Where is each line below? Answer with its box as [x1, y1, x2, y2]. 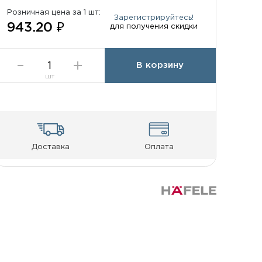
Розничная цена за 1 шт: [7, 9, 101, 16]
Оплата [144, 143, 174, 151]
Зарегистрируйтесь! [113, 13, 194, 21]
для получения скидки [109, 22, 198, 30]
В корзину [136, 61, 184, 69]
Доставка [31, 143, 70, 151]
